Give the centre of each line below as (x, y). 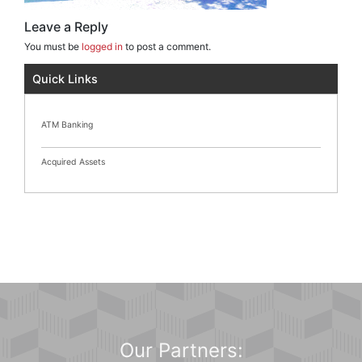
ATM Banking (67, 124)
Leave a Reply (66, 26)
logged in (102, 46)
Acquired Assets (73, 162)
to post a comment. (167, 46)
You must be (53, 46)
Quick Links (65, 78)
